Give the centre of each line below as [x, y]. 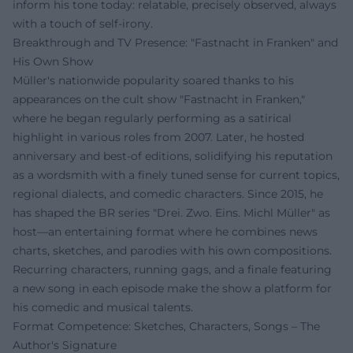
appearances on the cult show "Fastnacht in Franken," [159, 99]
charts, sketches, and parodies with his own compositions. [172, 251]
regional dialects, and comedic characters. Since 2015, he [168, 194]
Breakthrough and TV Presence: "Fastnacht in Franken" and [175, 43]
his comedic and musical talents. [103, 307]
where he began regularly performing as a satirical [152, 118]
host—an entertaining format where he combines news [165, 232]
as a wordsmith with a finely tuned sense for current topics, [176, 175]
